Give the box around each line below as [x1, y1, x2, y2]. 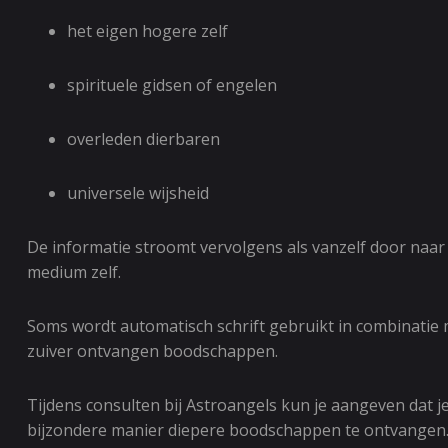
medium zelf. [27, 261, 121, 283]
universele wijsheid [67, 182, 209, 204]
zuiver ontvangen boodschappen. [27, 340, 278, 362]
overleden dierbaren [67, 128, 220, 150]
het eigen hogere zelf [67, 20, 228, 42]
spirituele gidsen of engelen [67, 74, 277, 96]
